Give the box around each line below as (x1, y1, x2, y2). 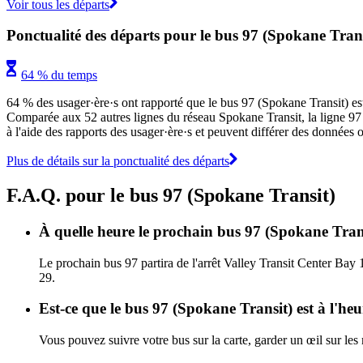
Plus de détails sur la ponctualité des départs (6, 153, 229, 168)
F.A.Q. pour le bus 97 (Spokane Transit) (6, 184, 335, 206)
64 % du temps (21, 67, 97, 82)
